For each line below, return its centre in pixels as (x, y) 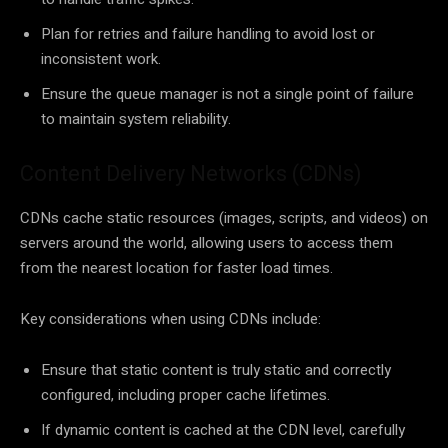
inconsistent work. (101, 59)
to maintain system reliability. (136, 119)
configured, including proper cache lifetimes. (185, 395)
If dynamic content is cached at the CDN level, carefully (223, 430)
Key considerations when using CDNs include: (170, 319)
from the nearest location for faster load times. (176, 268)
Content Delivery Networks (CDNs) (191, 174)
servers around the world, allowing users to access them (206, 243)
